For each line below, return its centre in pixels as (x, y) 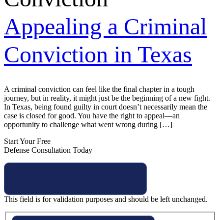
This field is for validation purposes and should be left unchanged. (106, 199)
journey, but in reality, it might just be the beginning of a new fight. (107, 98)
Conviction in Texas (98, 54)
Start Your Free (27, 141)
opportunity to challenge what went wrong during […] (88, 124)
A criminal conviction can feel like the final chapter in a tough (99, 89)
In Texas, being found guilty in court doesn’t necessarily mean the (106, 107)
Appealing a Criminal (105, 26)
